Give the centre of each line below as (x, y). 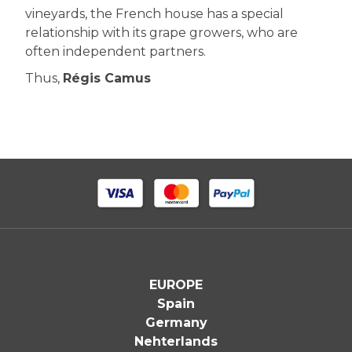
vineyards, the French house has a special (154, 13)
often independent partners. (115, 51)
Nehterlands (176, 341)
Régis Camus (107, 78)
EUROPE (176, 284)
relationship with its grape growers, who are (161, 32)
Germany (176, 322)
